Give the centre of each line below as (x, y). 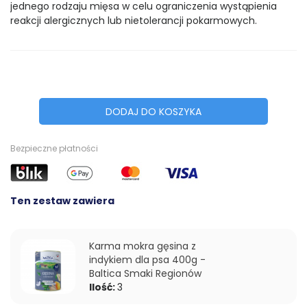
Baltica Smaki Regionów (145, 273)
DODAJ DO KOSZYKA (153, 112)
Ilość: (103, 287)
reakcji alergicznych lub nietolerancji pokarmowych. (134, 21)
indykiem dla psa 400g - (147, 259)
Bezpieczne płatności (54, 149)
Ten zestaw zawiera (62, 201)
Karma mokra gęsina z (143, 246)
